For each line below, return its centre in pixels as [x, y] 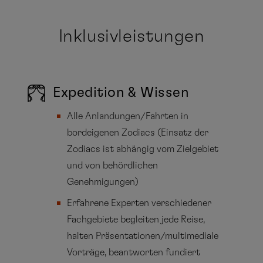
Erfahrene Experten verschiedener [139, 203]
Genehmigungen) [103, 182]
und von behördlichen [113, 165]
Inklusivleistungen [131, 36]
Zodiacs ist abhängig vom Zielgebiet [143, 149]
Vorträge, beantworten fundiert [134, 252]
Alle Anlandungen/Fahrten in [128, 116]
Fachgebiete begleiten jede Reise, [136, 219]
